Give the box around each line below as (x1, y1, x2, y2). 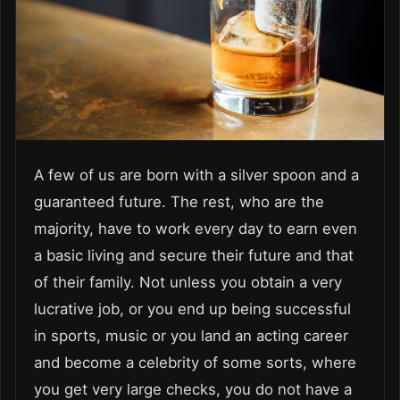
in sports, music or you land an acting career (34, 326, 348, 345)
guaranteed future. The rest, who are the (34, 192, 324, 211)
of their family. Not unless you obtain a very (34, 272, 342, 291)
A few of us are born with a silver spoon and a (34, 165, 359, 184)
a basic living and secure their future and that (34, 246, 354, 264)
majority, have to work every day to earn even (34, 219, 357, 237)
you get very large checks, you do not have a (34, 379, 352, 398)
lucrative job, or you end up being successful (34, 299, 351, 318)
